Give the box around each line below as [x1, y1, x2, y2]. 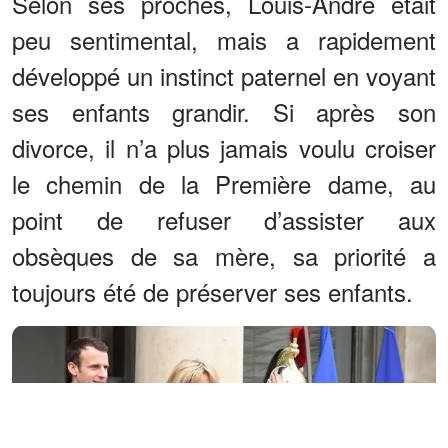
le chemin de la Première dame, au [12, 166, 436, 202]
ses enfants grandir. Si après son [12, 94, 436, 130]
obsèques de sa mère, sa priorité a [12, 238, 436, 274]
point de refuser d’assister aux [12, 202, 436, 238]
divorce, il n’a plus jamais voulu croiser [12, 130, 436, 166]
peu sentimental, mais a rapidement [12, 22, 436, 58]
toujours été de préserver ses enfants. [12, 274, 413, 310]
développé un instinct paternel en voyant [12, 58, 436, 94]
